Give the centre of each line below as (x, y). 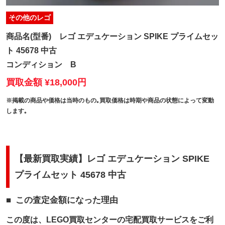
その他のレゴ (30, 17)
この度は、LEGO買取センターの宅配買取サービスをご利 (110, 219)
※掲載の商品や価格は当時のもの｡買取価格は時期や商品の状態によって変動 (110, 100)
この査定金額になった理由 (67, 200)
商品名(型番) (29, 36)
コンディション (34, 64)
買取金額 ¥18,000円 (46, 82)
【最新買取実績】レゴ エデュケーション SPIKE (112, 158)
